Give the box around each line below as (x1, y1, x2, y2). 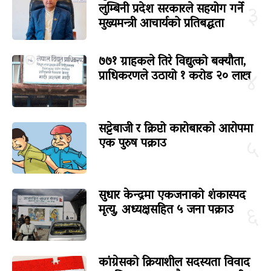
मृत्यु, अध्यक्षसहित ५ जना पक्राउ (98, 199, 233, 223)
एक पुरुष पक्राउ (98, 132, 166, 155)
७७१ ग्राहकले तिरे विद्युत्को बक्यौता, (98, 50, 246, 74)
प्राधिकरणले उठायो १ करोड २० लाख (98, 65, 250, 88)
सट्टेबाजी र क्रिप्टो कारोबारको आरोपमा (98, 117, 253, 141)
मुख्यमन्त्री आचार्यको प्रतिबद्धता (98, 12, 224, 36)
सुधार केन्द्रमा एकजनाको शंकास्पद (98, 184, 246, 208)
